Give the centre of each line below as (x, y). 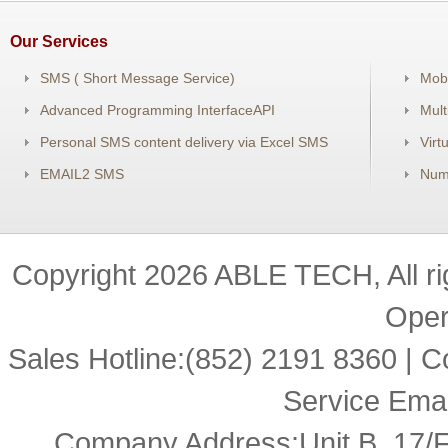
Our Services (59, 41)
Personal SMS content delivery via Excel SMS (184, 142)
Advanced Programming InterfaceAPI (157, 110)
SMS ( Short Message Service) (137, 78)
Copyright (78, 274)
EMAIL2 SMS (82, 174)
